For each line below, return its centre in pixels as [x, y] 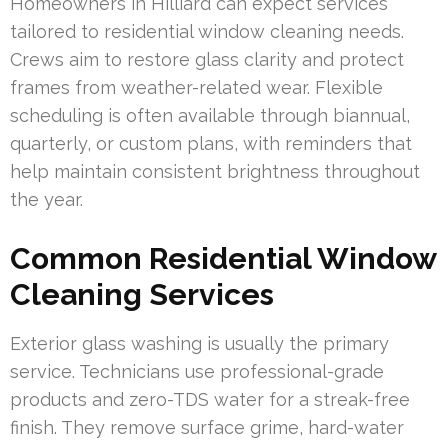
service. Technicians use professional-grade [197, 371]
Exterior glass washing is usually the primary [199, 343]
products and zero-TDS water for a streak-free [210, 399]
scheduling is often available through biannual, [210, 115]
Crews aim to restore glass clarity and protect [207, 59]
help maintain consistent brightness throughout [215, 171]
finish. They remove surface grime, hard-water [207, 427]
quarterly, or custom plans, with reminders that [211, 143]
